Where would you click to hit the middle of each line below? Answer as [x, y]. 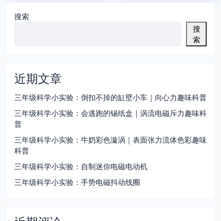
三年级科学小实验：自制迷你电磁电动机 [81, 166]
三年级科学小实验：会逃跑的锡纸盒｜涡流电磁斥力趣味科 [110, 113]
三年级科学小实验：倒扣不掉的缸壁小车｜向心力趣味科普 [110, 97]
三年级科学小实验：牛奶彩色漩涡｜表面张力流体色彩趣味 [110, 140]
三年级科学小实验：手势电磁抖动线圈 [77, 182]
